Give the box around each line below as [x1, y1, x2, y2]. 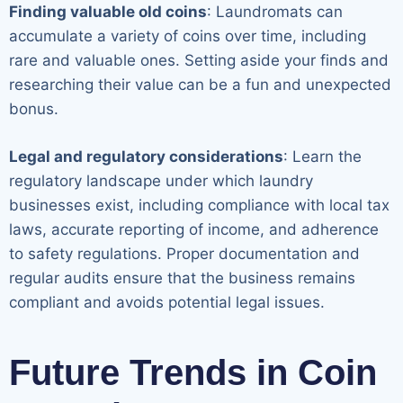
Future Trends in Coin [9, 352, 377, 392]
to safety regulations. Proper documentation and [9, 244, 360, 263]
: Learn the [283, 147, 362, 166]
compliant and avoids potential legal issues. [9, 292, 325, 311]
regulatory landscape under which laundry [9, 171, 313, 190]
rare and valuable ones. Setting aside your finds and [9, 51, 389, 70]
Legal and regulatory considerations [9, 147, 283, 166]
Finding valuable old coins [9, 3, 207, 22]
